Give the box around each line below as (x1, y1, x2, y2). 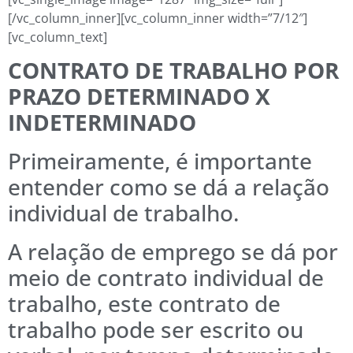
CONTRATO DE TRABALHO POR (8, 55, 339, 86)
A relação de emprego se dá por (8, 236, 338, 267)
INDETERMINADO (8, 107, 196, 138)
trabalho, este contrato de (8, 288, 281, 319)
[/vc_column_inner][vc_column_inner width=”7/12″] (8, 9, 307, 28)
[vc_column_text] (8, 28, 107, 46)
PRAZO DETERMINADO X (8, 81, 270, 112)
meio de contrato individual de (8, 262, 324, 293)
